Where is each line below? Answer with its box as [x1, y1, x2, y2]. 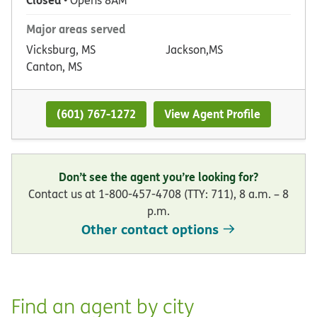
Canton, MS [26, 59, 82, 75]
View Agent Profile [164, 105, 261, 122]
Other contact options [81, 219, 219, 238]
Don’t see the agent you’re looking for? [59, 168, 258, 185]
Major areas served [26, 21, 125, 38]
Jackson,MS [166, 42, 223, 58]
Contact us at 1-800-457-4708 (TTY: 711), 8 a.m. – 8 [28, 185, 289, 202]
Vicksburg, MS [26, 42, 96, 58]
